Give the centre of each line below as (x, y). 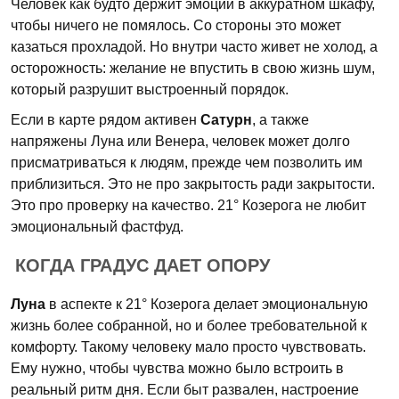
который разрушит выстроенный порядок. (150, 90)
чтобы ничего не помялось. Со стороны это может (176, 25)
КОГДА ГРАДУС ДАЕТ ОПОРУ (142, 265)
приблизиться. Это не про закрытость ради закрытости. (193, 184)
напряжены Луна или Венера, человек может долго (180, 141)
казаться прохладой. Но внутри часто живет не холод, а (194, 47)
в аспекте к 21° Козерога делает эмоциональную (207, 304)
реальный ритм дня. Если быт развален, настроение (185, 390)
